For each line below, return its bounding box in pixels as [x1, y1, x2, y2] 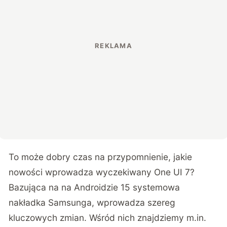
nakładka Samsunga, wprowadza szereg [9, 197, 176, 208]
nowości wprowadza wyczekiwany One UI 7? [9, 167, 195, 178]
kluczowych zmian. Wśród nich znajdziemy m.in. [9, 212, 207, 223]
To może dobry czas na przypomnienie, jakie [9, 152, 193, 163]
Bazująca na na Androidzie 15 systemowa [9, 182, 180, 193]
